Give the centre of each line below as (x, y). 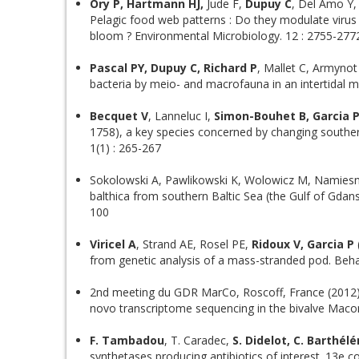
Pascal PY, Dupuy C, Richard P (173, 68)
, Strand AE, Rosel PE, (194, 244)
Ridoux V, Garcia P (303, 244)
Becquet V (119, 116)
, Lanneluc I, (181, 116)
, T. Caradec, (198, 340)
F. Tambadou (127, 340)
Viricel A (113, 244)
